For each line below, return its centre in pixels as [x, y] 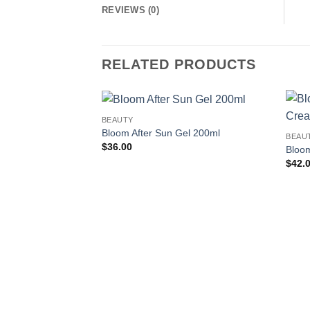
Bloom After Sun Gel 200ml [161, 133]
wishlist [248, 138]
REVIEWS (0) [130, 10]
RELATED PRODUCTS [179, 65]
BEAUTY [118, 120]
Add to [248, 128]
